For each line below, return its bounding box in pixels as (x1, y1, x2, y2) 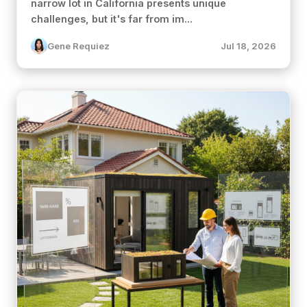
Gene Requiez (47, 40, 110, 51)
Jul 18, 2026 (221, 40, 276, 51)
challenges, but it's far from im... (31, 13, 193, 25)
